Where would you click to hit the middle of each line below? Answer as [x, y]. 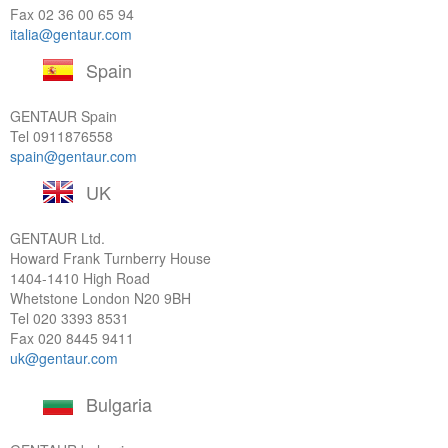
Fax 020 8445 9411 [72, 338]
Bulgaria [119, 404]
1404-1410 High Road [80, 278]
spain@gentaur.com [73, 156]
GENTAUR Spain [63, 116]
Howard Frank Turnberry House [110, 258]
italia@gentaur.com [71, 34]
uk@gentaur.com [64, 358]
